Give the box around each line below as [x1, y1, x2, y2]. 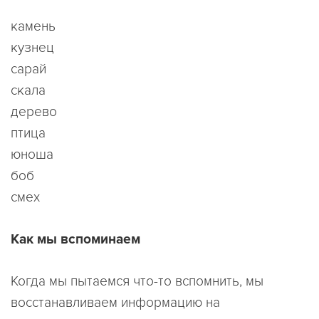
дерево [11, 103, 57, 121]
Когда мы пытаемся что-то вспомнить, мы [11, 272, 263, 290]
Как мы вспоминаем [11, 231, 140, 249]
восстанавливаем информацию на [11, 293, 220, 311]
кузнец [11, 39, 54, 57]
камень [11, 18, 56, 36]
